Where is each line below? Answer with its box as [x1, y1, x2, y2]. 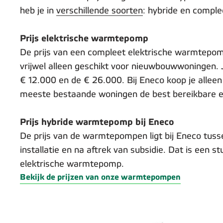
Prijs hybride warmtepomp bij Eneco [20, 118, 174, 127]
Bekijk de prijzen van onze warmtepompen [20, 174, 181, 181]
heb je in [20, 7, 56, 15]
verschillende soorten [56, 7, 143, 15]
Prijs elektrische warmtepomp [20, 35, 148, 43]
